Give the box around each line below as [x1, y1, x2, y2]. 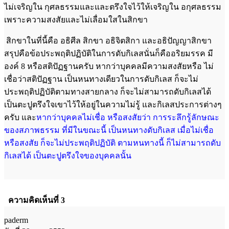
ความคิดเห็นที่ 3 [4, 195, 69, 204]
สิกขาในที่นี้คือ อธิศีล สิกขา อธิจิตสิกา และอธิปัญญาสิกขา [4, 36, 212, 45]
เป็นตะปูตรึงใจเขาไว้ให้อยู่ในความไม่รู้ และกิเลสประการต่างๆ [4, 100, 222, 109]
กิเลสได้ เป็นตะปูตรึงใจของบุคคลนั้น [4, 151, 131, 160]
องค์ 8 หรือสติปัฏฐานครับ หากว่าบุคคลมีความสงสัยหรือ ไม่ [4, 61, 214, 71]
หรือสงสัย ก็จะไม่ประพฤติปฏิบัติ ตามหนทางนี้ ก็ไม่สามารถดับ [4, 138, 221, 147]
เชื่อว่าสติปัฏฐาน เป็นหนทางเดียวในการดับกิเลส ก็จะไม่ [4, 74, 198, 83]
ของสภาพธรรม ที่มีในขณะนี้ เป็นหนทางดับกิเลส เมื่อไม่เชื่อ [4, 125, 214, 134]
